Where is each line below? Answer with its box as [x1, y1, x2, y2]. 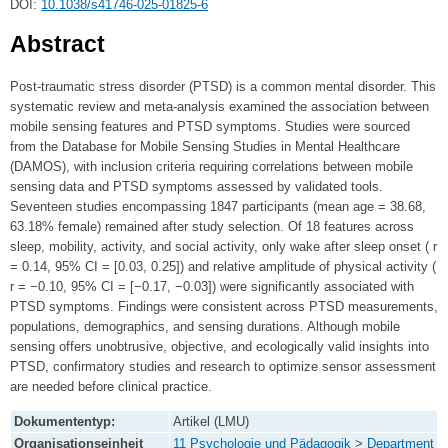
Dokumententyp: [14, 414, 115, 430]
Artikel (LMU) [173, 414, 249, 430]
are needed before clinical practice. [10, 379, 212, 395]
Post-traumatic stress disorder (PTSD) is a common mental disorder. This [10, 79, 436, 95]
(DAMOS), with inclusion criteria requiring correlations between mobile [10, 159, 413, 175]
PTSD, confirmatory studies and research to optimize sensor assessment [10, 359, 436, 375]
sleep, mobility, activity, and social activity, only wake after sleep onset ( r [10, 239, 437, 255]
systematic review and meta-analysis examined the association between [10, 99, 429, 115]
